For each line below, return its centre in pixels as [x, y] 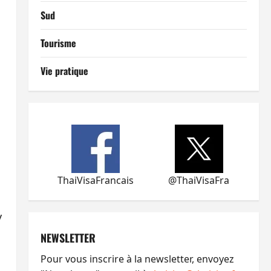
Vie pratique [64, 71]
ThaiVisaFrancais [96, 180]
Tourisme [58, 43]
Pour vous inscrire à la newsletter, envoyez [137, 259]
